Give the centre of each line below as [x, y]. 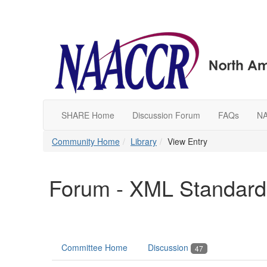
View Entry [187, 141]
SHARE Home [88, 115]
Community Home [86, 141]
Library [144, 141]
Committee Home [94, 247]
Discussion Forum [166, 115]
